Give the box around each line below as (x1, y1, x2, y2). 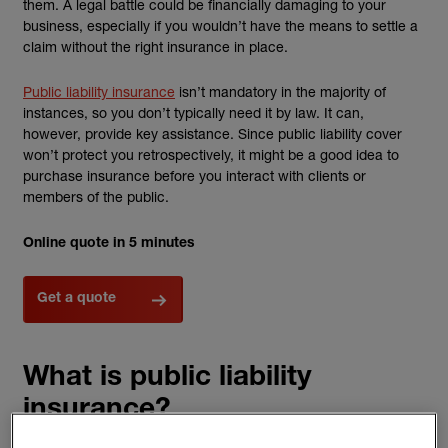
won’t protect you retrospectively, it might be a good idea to (23, 146, 399, 163)
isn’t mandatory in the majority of (175, 83, 386, 100)
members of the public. (23, 188, 169, 205)
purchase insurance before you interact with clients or (23, 167, 366, 184)
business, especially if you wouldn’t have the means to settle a (23, 17, 418, 34)
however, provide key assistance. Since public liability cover (23, 125, 402, 142)
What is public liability (23, 365, 312, 393)
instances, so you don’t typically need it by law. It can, (23, 104, 364, 121)
